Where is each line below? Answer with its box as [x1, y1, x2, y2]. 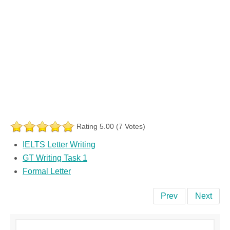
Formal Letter [23, 166, 71, 176]
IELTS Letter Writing [23, 140, 95, 149]
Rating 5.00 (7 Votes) [76, 122, 145, 130]
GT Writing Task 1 [23, 153, 87, 162]
